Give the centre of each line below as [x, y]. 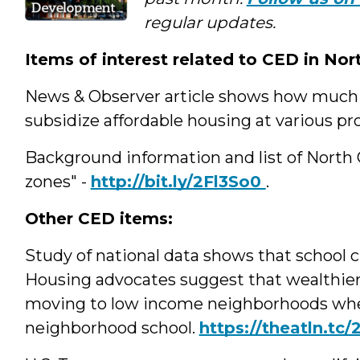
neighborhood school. [112, 327]
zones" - [57, 181]
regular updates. [209, 22]
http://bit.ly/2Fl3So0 [178, 181]
